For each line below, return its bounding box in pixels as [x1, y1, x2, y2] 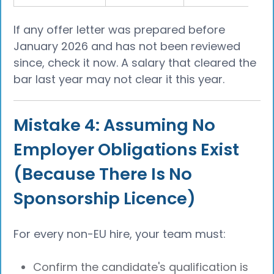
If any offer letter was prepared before [13, 21, 226, 37]
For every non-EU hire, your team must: [13, 226, 226, 242]
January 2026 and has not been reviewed [13, 38, 241, 54]
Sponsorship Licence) [13, 187, 196, 211]
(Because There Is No [13, 162, 193, 187]
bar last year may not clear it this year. [13, 71, 225, 87]
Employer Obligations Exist [13, 138, 240, 162]
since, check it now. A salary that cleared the [13, 54, 257, 70]
